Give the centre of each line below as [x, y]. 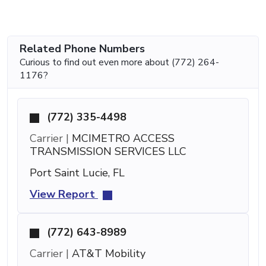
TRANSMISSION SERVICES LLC [108, 152]
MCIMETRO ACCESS [122, 139]
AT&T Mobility [107, 254]
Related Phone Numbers [82, 49]
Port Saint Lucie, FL [77, 173]
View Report [64, 194]
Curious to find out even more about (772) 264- [119, 63]
